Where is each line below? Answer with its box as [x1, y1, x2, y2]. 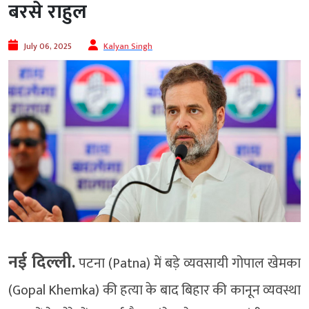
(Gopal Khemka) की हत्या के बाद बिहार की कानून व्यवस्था [8, 278, 301, 302]
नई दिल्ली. [8, 248, 75, 277]
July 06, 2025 [23, 39, 72, 54]
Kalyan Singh [103, 39, 152, 54]
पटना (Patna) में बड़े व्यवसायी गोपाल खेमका [75, 251, 301, 275]
